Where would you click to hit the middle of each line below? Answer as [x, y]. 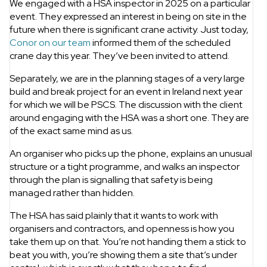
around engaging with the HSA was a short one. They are [129, 118]
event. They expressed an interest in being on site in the [128, 17]
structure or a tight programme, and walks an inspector [125, 167]
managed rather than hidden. [72, 193]
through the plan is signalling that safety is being [111, 180]
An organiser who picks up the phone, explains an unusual [131, 154]
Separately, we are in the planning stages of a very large [127, 79]
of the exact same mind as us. [71, 131]
